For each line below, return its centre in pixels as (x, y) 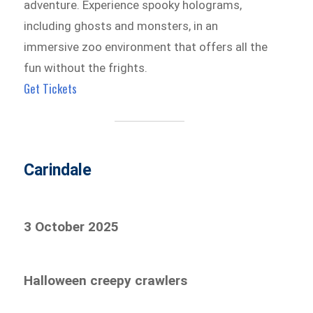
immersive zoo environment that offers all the (146, 47)
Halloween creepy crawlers (106, 281)
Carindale (58, 170)
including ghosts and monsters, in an (121, 26)
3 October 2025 (72, 227)
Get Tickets (51, 89)
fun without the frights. (86, 68)
